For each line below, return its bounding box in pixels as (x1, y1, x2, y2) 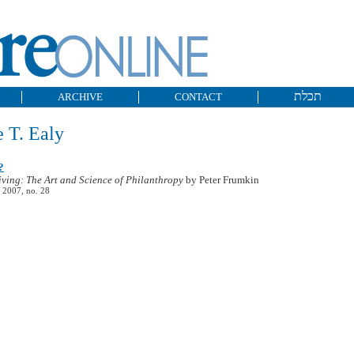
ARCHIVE (58, 91, 103, 103)
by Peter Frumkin (183, 174, 259, 186)
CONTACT (175, 91, 222, 103)
